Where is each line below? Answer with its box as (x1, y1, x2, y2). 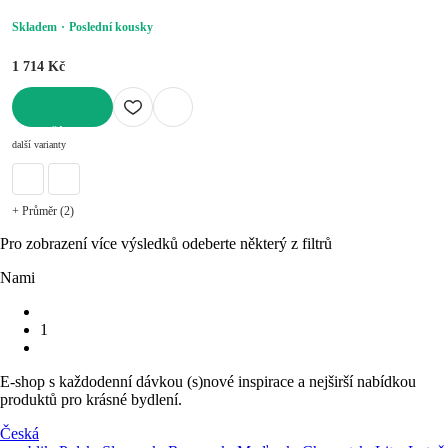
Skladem (12, 19, 57, 34)
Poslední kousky (69, 19, 153, 34)
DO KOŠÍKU (12, 126, 81, 141)
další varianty (12, 138, 66, 150)
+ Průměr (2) (12, 203, 74, 218)
